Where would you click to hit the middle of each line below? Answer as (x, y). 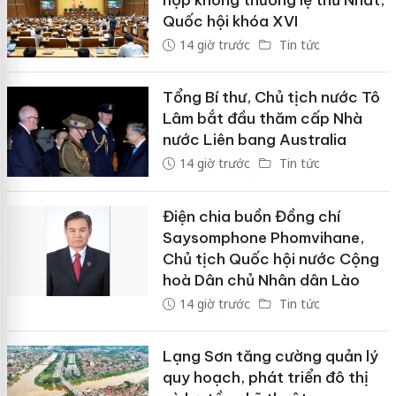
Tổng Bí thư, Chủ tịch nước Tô (271, 98)
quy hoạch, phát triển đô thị (265, 378)
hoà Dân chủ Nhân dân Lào (261, 281)
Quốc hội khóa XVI (230, 21)
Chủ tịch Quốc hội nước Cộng (270, 259)
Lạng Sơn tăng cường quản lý (270, 357)
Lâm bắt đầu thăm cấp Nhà (262, 119)
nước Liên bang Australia (254, 140)
